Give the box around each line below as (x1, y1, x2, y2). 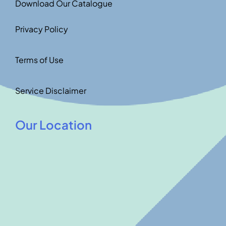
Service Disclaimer (15, 85, 86, 96)
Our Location (15, 117, 92, 133)
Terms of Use (15, 54, 64, 66)
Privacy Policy (15, 24, 68, 35)
